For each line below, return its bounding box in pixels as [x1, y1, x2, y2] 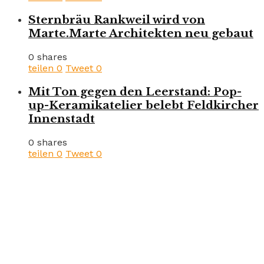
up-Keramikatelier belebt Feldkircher [28, 98, 259, 112]
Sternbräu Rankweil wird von [28, 13, 205, 27]
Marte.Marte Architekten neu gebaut [28, 27, 253, 41]
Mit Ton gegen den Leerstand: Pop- [28, 84, 242, 98]
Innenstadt [28, 111, 95, 126]
